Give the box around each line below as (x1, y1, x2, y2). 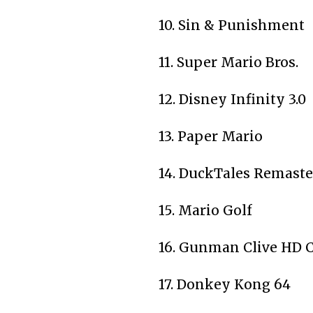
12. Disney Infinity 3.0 (159, 90, 306, 108)
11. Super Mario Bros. (159, 53, 298, 71)
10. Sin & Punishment (159, 16, 305, 34)
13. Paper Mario (159, 127, 263, 145)
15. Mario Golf (159, 201, 252, 219)
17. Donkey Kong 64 (159, 275, 291, 293)
